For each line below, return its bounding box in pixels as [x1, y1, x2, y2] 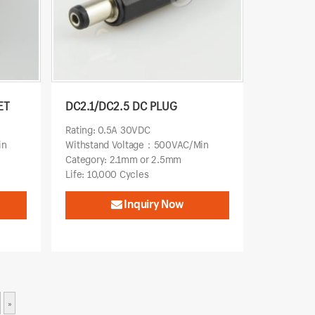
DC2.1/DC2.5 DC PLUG [65, 98, 178, 113]
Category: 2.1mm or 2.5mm [65, 152, 181, 166]
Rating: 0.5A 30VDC [65, 122, 150, 136]
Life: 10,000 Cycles [65, 167, 149, 181]
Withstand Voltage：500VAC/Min [65, 137, 209, 151]
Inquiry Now [122, 195, 184, 211]
